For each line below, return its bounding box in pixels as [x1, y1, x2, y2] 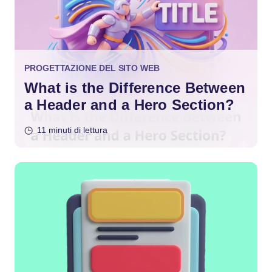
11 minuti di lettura [37, 125, 107, 135]
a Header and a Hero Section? [24, 97, 235, 113]
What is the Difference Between [24, 80, 246, 96]
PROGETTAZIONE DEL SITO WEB [24, 63, 160, 73]
